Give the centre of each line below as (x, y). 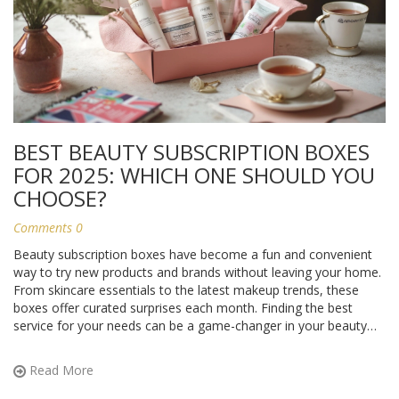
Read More (60, 370)
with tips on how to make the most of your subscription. (175, 362)
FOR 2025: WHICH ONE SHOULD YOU (194, 175)
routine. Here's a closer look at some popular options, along (187, 344)
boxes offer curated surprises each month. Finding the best (183, 308)
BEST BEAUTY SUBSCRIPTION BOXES (191, 152)
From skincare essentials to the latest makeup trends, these (186, 290)
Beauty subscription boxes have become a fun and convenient (193, 255)
